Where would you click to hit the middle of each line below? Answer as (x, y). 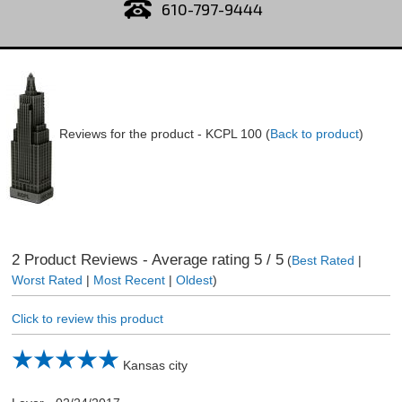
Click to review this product (87, 319)
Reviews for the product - (132, 134)
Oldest (194, 280)
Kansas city (155, 366)
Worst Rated (47, 280)
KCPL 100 (233, 134)
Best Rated (323, 260)
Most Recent (129, 280)
